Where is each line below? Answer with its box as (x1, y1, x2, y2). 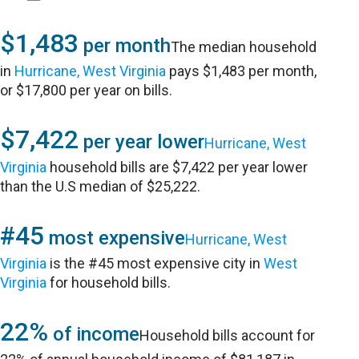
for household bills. (46, 274, 171, 291)
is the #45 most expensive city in (46, 255, 264, 272)
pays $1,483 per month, (166, 63, 317, 79)
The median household (171, 38, 317, 55)
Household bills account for (139, 327, 316, 344)
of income (48, 323, 140, 345)
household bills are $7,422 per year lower (46, 159, 309, 175)
